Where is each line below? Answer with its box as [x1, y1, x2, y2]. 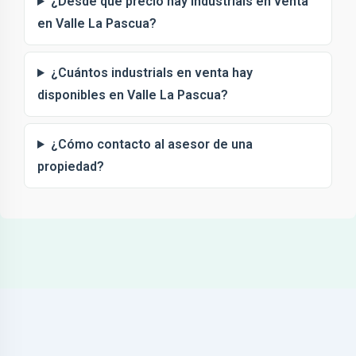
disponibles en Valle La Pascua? [37, 87, 228, 103]
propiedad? [37, 159, 104, 174]
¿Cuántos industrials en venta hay [50, 65, 253, 80]
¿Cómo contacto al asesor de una [50, 137, 253, 152]
